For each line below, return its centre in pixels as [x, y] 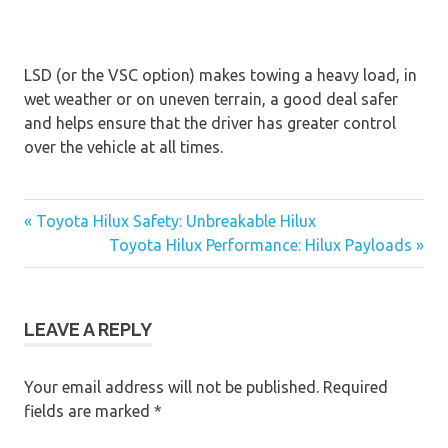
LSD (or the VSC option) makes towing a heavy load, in [220, 74]
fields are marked [89, 410]
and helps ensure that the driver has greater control [210, 122]
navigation [85, 282]
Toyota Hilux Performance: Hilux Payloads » [266, 245]
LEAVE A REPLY [88, 329]
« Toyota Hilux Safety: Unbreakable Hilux [170, 221]
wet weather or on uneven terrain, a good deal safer [211, 98]
